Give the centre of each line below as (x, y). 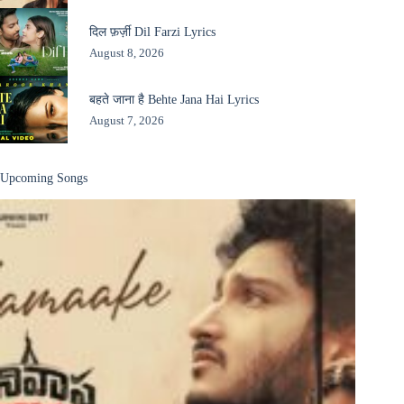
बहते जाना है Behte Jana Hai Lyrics (174, 99)
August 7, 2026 (126, 120)
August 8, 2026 (126, 52)
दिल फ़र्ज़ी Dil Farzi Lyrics (152, 31)
